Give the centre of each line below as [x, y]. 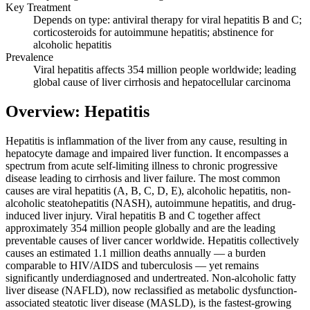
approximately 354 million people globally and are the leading [140, 228]
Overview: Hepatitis [77, 112]
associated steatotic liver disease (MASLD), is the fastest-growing [148, 302]
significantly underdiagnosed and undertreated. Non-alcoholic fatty [151, 277]
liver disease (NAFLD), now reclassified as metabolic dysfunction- [151, 290]
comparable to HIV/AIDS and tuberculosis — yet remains [132, 265]
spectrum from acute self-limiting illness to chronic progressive [142, 165]
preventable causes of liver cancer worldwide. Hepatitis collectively [152, 240]
